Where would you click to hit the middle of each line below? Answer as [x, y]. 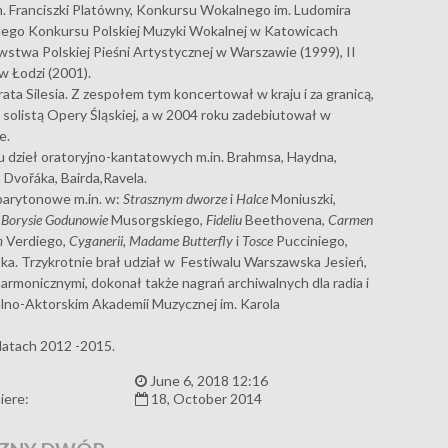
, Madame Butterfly [178, 240]
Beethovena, [285, 219]
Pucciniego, [312, 240]
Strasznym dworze [177, 198]
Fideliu [224, 219]
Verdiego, [36, 240]
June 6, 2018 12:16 [207, 380]
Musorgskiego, [157, 219]
